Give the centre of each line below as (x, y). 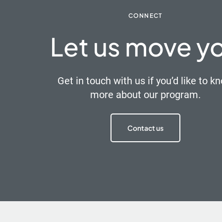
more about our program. (145, 95)
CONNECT (145, 16)
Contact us (145, 128)
